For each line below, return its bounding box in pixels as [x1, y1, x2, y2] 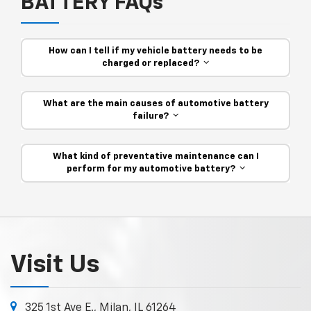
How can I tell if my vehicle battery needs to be [49, 46, 262, 56]
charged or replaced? [102, 58, 203, 68]
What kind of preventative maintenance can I [52, 151, 259, 161]
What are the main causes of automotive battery [42, 99, 269, 108]
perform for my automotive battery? [66, 164, 239, 174]
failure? [133, 111, 173, 121]
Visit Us [10, 252, 99, 278]
